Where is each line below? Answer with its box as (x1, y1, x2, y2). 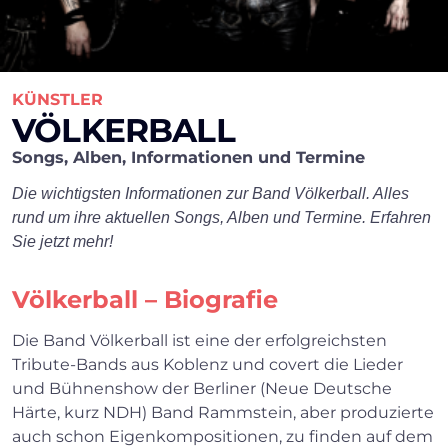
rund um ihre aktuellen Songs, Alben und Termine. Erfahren (12, 209, 431, 227)
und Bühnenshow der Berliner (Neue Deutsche (12, 379, 392, 399)
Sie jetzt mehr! (12, 233, 113, 251)
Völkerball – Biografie (12, 285, 278, 315)
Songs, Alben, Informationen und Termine (12, 147, 365, 167)
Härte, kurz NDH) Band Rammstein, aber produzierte (12, 403, 434, 423)
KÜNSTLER (12, 90, 103, 109)
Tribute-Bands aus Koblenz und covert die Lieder (12, 355, 403, 375)
